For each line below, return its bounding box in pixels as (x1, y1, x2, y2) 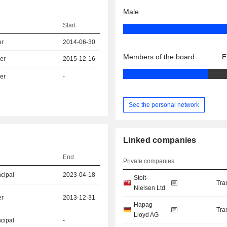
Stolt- (134, 174, 148, 182)
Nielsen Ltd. (134, 184, 167, 192)
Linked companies (123, 136, 197, 145)
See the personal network (129, 101, 200, 108)
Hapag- (134, 201, 155, 209)
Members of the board (123, 53, 195, 61)
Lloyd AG (134, 211, 159, 219)
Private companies (123, 158, 175, 165)
